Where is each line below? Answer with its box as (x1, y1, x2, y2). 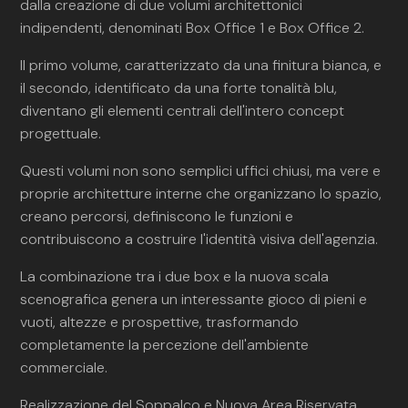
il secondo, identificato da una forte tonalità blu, (20, 78, 338, 97)
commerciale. (20, 358, 108, 377)
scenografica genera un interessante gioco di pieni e (20, 290, 368, 309)
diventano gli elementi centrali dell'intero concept (20, 101, 345, 120)
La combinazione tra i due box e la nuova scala (20, 267, 330, 286)
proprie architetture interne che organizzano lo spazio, (20, 184, 382, 203)
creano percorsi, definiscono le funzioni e (20, 207, 294, 226)
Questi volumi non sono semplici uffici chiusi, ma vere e (20, 161, 382, 180)
